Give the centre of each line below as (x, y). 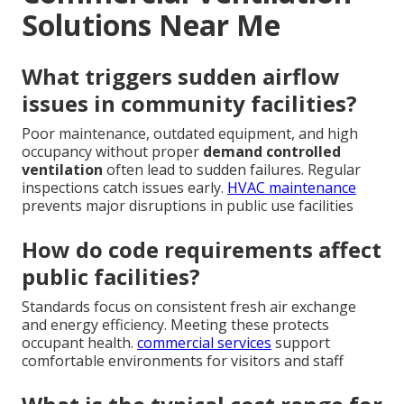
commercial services (204, 342)
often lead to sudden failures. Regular (232, 169)
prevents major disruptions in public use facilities (188, 205)
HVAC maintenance (292, 187)
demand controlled (272, 151)
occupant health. (79, 342)
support (301, 342)
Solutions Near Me (151, 24)
